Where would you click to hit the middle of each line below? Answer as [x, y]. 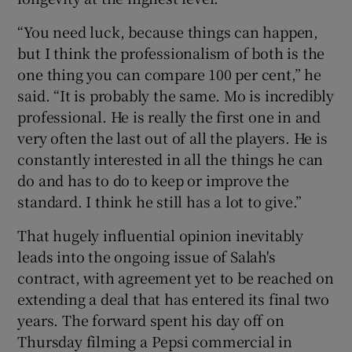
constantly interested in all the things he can [170, 158]
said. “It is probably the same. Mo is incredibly [176, 95]
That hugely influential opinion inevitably [161, 235]
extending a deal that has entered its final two [174, 298]
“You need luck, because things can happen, [168, 31]
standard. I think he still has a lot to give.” [160, 201]
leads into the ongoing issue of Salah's [147, 256]
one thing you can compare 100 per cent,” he [169, 73]
